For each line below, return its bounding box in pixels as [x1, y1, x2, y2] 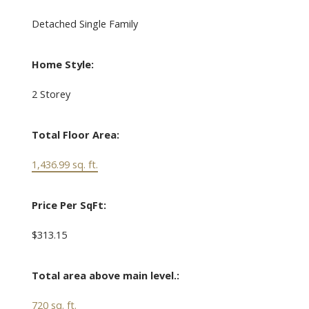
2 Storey [31, 87, 70, 101]
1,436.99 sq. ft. [31, 157, 98, 172]
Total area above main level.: [31, 268, 179, 283]
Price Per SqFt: [31, 198, 106, 212]
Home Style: [31, 57, 94, 72]
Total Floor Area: [31, 128, 119, 142]
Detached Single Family [31, 17, 138, 31]
